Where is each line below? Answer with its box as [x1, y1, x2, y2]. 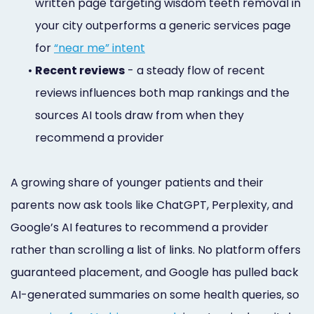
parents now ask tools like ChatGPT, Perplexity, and [11, 196, 293, 213]
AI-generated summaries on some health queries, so [11, 286, 299, 303]
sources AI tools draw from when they [35, 107, 244, 123]
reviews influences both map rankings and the [35, 84, 289, 101]
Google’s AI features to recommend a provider [11, 219, 268, 235]
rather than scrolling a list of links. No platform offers [11, 241, 301, 258]
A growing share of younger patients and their [11, 174, 264, 191]
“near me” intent [54, 39, 145, 56]
